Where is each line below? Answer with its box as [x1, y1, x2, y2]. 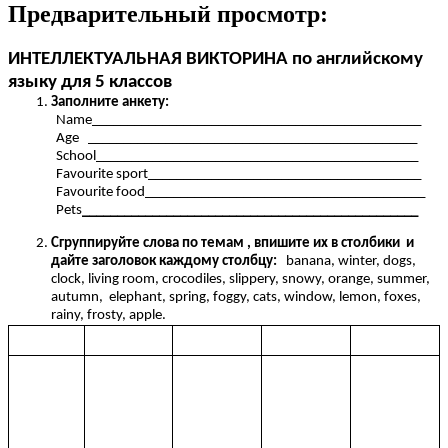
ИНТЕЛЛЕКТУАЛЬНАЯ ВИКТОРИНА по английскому [8, 50, 423, 70]
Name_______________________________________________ [56, 113, 421, 129]
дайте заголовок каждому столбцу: [50, 253, 277, 269]
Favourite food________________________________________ [56, 185, 425, 201]
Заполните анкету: [50, 95, 169, 111]
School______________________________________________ [56, 149, 418, 165]
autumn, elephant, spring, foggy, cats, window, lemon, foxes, [50, 289, 421, 305]
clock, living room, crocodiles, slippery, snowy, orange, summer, [50, 271, 430, 287]
